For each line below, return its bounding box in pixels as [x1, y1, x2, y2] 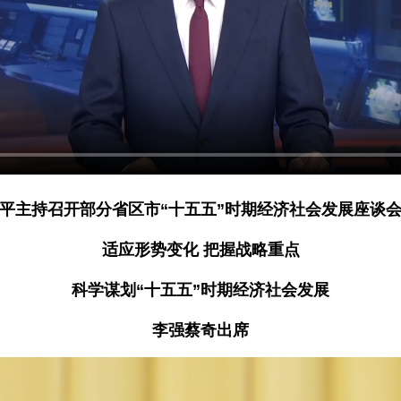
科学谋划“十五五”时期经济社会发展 [72, 281, 329, 299]
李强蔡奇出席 [152, 321, 249, 339]
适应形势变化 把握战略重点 [101, 241, 300, 259]
